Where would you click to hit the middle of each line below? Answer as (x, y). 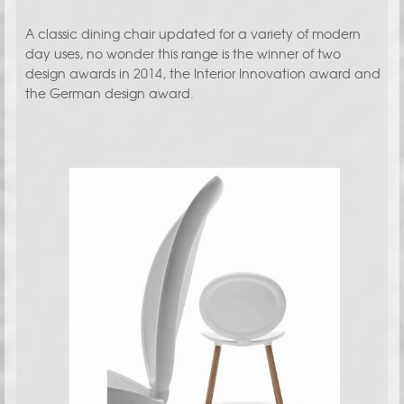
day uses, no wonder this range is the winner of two (183, 54)
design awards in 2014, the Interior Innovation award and (202, 73)
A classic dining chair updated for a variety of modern (193, 34)
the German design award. (109, 93)
